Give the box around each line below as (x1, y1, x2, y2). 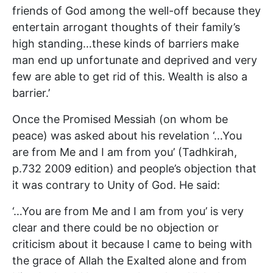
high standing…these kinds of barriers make (12, 37, 239, 50)
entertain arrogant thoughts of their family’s (12, 20, 240, 34)
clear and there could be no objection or (12, 221, 219, 234)
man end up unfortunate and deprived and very (12, 53, 257, 66)
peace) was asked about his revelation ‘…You (12, 129, 242, 142)
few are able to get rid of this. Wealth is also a (12, 69, 247, 83)
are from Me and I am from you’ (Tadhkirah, (12, 145, 237, 158)
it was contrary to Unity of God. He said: (12, 178, 220, 191)
